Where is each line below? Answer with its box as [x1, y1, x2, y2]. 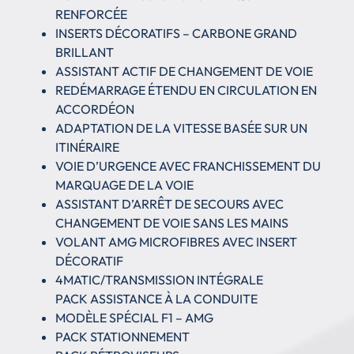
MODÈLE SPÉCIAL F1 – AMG [55, 309, 213, 326]
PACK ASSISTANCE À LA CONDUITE [55, 290, 258, 307]
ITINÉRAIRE [55, 138, 119, 155]
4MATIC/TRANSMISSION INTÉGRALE [55, 271, 263, 288]
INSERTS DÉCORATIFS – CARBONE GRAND [55, 24, 297, 41]
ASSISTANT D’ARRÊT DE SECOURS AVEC [55, 195, 284, 212]
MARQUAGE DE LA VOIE [55, 176, 194, 193]
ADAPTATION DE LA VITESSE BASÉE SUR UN [55, 119, 307, 136]
